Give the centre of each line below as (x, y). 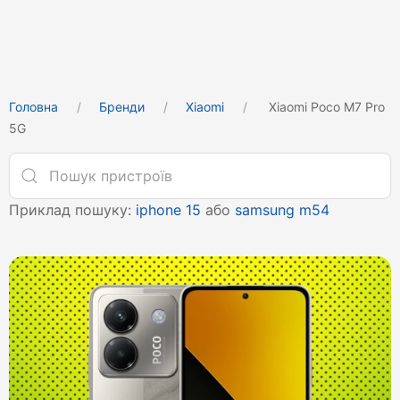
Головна (33, 107)
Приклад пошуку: (72, 210)
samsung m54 (282, 210)
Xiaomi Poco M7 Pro (325, 107)
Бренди (122, 107)
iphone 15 (168, 210)
